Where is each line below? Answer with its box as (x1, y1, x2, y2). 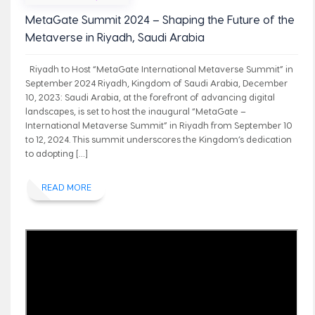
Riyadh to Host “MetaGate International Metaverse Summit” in (25, 63, 293, 75)
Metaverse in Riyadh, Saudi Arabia (25, 30, 205, 44)
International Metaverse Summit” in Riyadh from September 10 (25, 120, 292, 131)
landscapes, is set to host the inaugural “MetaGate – (25, 105, 246, 117)
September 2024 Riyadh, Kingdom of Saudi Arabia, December (25, 77, 288, 89)
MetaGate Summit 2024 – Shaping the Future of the (25, 12, 295, 26)
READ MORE (41, 182, 91, 194)
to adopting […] (25, 148, 88, 159)
